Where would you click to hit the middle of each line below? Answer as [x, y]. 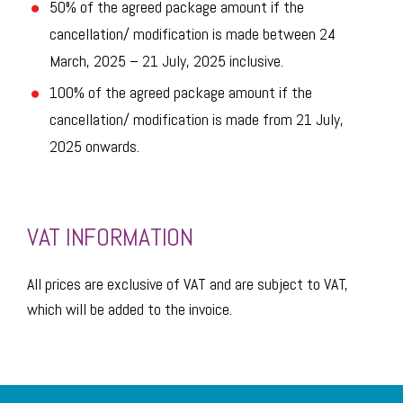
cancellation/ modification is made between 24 [193, 34]
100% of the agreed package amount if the [181, 92]
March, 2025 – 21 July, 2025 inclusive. [166, 61]
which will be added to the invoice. [130, 309]
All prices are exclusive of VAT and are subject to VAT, [188, 284]
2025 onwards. [94, 146]
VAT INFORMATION [110, 237]
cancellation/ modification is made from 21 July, [197, 119]
